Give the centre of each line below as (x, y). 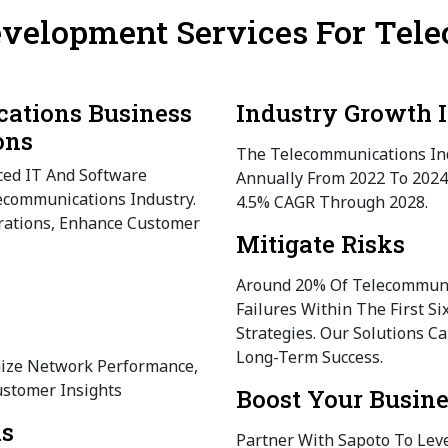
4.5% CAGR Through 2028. (332, 202)
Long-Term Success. (309, 357)
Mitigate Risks (320, 244)
